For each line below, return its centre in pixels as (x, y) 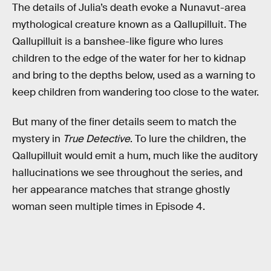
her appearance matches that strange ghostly (121, 190)
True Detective (96, 139)
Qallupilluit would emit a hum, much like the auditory (135, 156)
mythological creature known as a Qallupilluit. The (129, 24)
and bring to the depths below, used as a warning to (134, 75)
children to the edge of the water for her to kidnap (129, 58)
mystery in (38, 139)
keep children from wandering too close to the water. (135, 92)
